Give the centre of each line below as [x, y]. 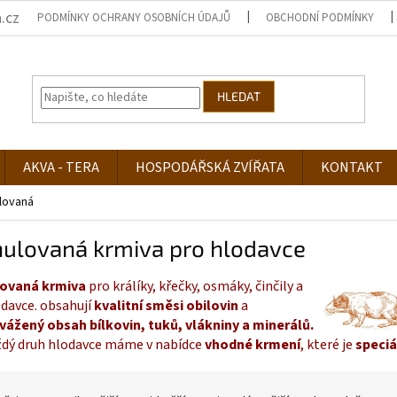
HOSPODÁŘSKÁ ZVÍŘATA [210, 167]
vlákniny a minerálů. [249, 325]
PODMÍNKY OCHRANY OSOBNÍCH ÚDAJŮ [134, 18]
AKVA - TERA [61, 167]
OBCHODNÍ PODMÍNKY [320, 18]
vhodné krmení [253, 344]
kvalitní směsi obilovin [166, 305]
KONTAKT [352, 167]
